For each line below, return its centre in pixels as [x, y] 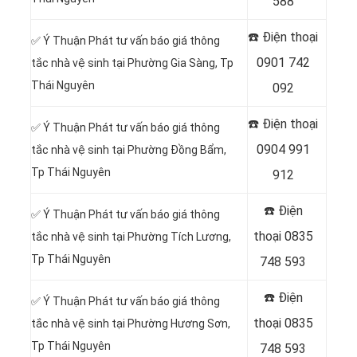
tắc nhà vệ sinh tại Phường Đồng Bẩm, [129, 150]
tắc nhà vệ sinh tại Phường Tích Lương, [131, 237]
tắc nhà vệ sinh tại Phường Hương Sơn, [131, 324]
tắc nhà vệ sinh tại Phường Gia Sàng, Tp [132, 63]
